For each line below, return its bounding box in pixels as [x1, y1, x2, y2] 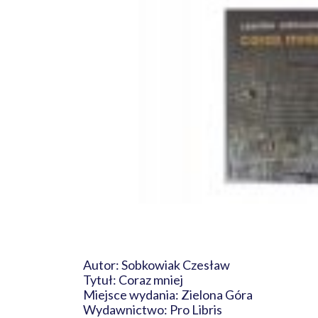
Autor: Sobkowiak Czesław [83, 257, 230, 273]
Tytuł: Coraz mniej [83, 272, 187, 287]
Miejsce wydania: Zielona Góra [83, 287, 263, 302]
